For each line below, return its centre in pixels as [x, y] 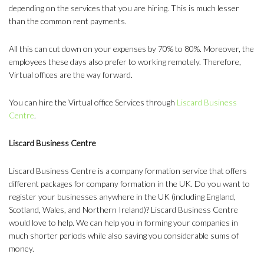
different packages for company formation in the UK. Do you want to [129, 183]
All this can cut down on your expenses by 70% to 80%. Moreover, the [131, 48]
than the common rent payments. [68, 21]
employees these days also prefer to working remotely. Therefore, [125, 61]
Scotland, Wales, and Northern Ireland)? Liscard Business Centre [123, 209]
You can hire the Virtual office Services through [93, 102]
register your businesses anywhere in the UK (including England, [122, 196]
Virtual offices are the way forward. [71, 74]
